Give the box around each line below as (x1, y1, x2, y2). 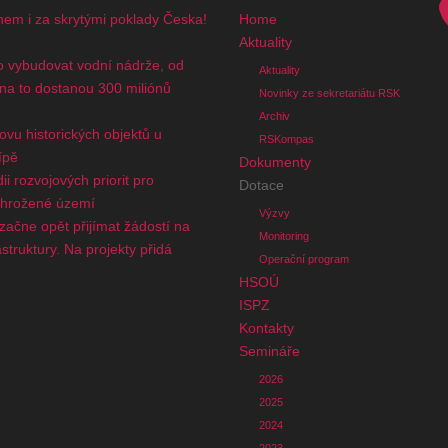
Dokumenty (238, 153, 311, 170)
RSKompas (258, 132, 314, 145)
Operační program (258, 252, 349, 265)
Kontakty (238, 319, 294, 336)
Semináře (238, 342, 300, 359)
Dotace (238, 176, 284, 193)
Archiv (258, 109, 290, 122)
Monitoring (258, 229, 309, 242)
